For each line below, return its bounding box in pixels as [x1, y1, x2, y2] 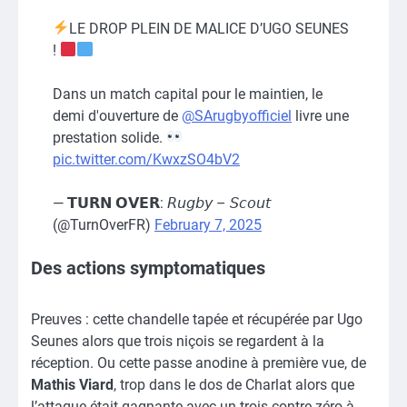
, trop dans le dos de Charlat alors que [114, 375, 354, 393]
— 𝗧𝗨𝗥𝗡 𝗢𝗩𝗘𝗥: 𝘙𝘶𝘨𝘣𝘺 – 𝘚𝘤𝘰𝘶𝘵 [53, 194, 271, 212]
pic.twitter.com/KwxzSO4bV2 [53, 150, 240, 168]
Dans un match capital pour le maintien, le [53, 84, 323, 103]
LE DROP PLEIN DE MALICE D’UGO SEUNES [69, 19, 350, 37]
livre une [292, 106, 349, 124]
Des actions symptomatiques [31, 256, 265, 279]
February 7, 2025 [154, 215, 262, 233]
